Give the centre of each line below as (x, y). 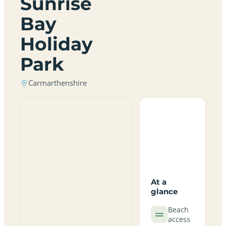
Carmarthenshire (58, 83)
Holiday (56, 44)
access (179, 219)
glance (164, 191)
